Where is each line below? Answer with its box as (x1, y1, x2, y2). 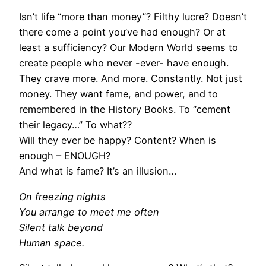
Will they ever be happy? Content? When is (19, 134, 216, 147)
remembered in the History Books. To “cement (19, 103, 230, 116)
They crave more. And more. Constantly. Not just (19, 72, 242, 85)
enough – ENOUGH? (19, 150, 110, 162)
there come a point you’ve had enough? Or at (19, 26, 226, 39)
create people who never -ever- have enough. (19, 57, 229, 69)
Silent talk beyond (19, 221, 103, 233)
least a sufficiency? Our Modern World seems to (19, 42, 238, 54)
